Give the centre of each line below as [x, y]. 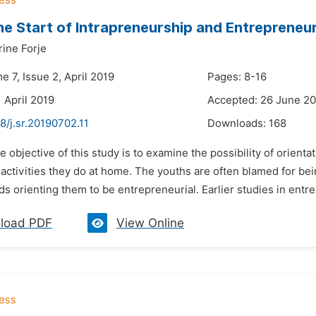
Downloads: [238, 123]
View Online [150, 223]
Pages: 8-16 [237, 77]
